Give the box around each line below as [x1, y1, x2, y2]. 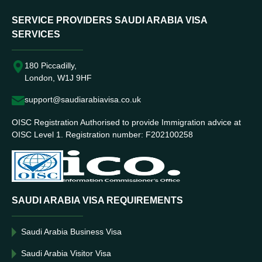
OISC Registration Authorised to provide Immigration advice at [12, 118, 241, 127]
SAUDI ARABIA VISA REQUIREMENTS [12, 195, 183, 205]
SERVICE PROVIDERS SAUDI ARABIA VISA [12, 15, 207, 25]
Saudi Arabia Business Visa [21, 227, 122, 236]
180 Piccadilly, [25, 61, 77, 70]
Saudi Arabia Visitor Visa [21, 249, 111, 258]
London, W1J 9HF [25, 73, 92, 82]
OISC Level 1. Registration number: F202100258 [12, 130, 193, 139]
